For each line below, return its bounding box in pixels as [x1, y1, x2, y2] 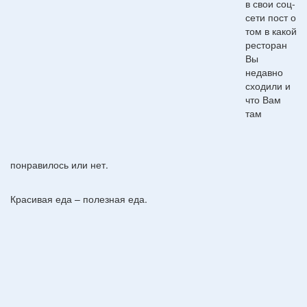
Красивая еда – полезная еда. [10, 191, 147, 206]
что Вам [245, 92, 281, 106]
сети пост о [245, 10, 296, 24]
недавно [245, 64, 283, 79]
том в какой [245, 23, 297, 38]
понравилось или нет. [10, 157, 108, 171]
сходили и [245, 78, 291, 93]
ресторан [245, 37, 287, 51]
